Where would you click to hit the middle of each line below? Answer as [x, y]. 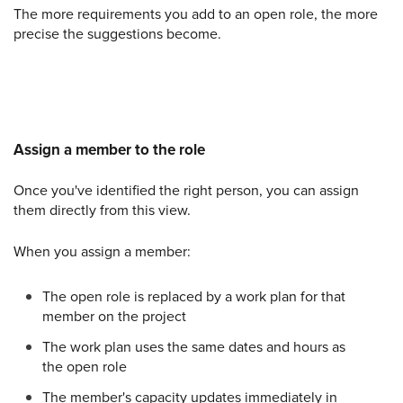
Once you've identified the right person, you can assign [186, 190]
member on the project [114, 316]
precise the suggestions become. [117, 34]
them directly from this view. [102, 210]
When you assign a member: [102, 251]
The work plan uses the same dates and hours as [194, 347]
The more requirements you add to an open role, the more [196, 14]
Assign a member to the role [109, 150]
